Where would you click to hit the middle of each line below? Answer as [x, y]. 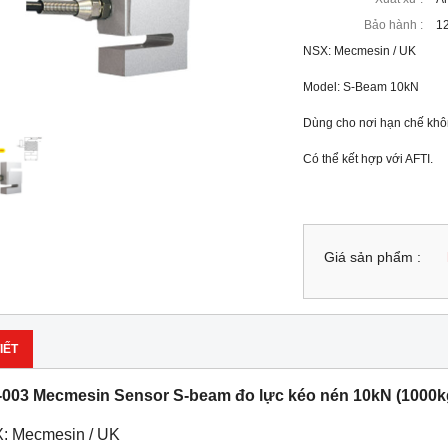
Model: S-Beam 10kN [362, 87]
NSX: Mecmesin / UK [359, 51]
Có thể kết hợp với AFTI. [367, 159]
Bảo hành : [393, 25]
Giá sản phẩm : [372, 257]
